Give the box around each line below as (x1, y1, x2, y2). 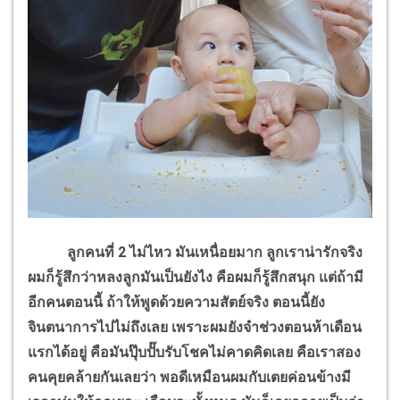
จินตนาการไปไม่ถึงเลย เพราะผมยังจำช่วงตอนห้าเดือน (28, 319, 362, 337)
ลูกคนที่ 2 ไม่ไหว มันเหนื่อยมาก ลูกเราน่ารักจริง (28, 244, 362, 262)
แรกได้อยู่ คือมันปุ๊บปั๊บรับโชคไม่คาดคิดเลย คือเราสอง (28, 344, 361, 362)
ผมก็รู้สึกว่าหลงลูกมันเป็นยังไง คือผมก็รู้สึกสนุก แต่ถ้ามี (28, 269, 363, 287)
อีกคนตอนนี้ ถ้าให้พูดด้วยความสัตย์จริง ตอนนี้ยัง (28, 294, 325, 312)
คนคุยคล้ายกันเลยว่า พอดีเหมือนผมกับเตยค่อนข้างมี (28, 369, 351, 387)
